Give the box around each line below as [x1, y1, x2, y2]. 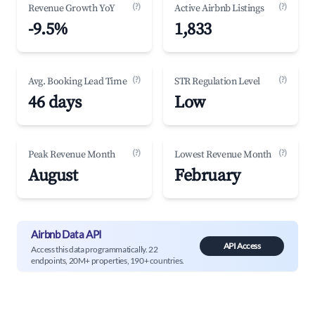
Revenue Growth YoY [28, 2, 115, 15]
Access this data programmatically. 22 [31, 243, 158, 255]
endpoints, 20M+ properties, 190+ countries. [31, 255, 184, 266]
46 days [28, 92, 82, 113]
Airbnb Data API [31, 227, 102, 240]
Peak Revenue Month [28, 148, 115, 161]
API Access [223, 240, 261, 251]
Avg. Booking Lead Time [28, 75, 127, 88]
